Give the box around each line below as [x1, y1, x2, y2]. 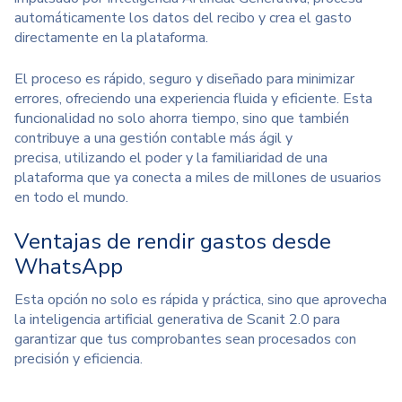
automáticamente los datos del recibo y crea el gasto [14, 8, 352, 29]
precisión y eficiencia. [14, 349, 143, 370]
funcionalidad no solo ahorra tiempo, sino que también [14, 109, 349, 129]
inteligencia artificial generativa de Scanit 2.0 [26, 310, 310, 330]
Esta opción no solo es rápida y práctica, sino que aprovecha [14, 290, 387, 310]
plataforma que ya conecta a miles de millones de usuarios [14, 168, 381, 188]
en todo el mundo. [14, 188, 128, 208]
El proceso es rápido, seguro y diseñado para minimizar [14, 69, 354, 90]
